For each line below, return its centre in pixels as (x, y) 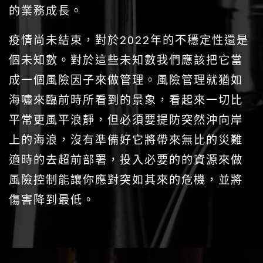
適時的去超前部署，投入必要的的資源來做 (126, 160)
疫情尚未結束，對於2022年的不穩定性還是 (129, 40)
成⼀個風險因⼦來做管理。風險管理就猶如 (126, 80)
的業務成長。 (46, 11)
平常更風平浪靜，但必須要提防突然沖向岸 (126, 120)
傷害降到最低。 (52, 200)
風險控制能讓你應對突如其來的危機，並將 (126, 180)
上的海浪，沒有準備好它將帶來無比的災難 (126, 140)
